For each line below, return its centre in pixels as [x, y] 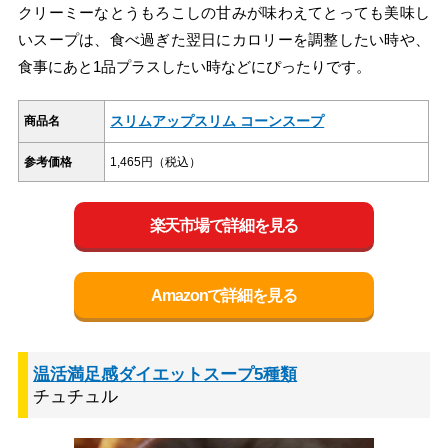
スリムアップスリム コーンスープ [217, 121]
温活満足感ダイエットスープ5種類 [165, 375]
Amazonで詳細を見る [224, 295]
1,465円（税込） [156, 162]
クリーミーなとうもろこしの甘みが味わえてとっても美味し [224, 13]
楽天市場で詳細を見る [224, 225]
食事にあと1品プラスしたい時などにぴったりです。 [195, 67]
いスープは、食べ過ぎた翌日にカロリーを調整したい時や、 [224, 40]
